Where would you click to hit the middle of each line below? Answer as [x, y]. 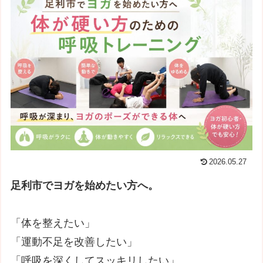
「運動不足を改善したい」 [74, 242]
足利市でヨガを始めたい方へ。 [85, 185]
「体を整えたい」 [53, 223]
